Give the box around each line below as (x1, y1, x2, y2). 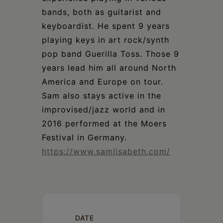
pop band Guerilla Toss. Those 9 (42, 48, 179, 59)
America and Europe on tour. (42, 76, 163, 87)
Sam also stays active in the (42, 90, 161, 101)
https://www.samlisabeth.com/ (42, 146, 170, 156)
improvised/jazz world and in (42, 104, 165, 114)
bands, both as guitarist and (42, 6, 161, 17)
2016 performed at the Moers (42, 118, 167, 128)
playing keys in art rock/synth (42, 34, 169, 45)
